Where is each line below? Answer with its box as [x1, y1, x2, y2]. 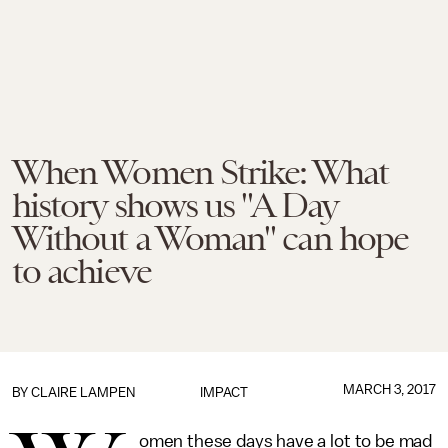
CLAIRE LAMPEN [31, 385, 135, 400]
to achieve [12, 251, 151, 291]
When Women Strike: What [12, 152, 388, 192]
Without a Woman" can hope [12, 218, 408, 258]
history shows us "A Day [12, 185, 337, 225]
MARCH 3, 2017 [342, 382, 436, 397]
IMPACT [199, 385, 248, 400]
